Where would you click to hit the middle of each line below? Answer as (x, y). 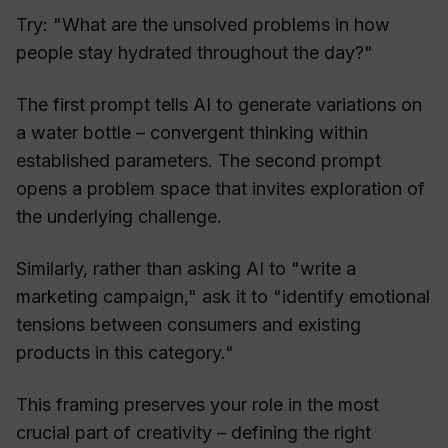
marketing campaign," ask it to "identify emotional (223, 297)
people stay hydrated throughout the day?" (194, 53)
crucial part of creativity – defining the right (193, 433)
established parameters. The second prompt (198, 161)
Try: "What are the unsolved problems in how (203, 25)
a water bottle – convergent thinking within (192, 133)
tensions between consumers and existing (188, 325)
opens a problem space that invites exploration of (220, 189)
